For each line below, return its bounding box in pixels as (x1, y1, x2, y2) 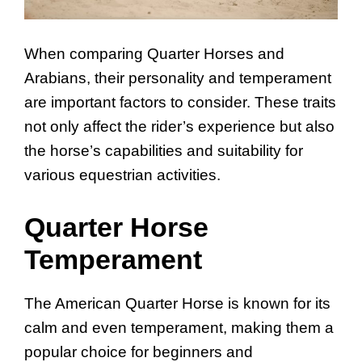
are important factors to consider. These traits (24, 94, 336, 112)
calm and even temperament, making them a (24, 318, 334, 336)
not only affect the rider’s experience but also (24, 118, 335, 136)
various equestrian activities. (24, 166, 221, 184)
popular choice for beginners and (24, 343, 253, 360)
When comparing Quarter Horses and (24, 45, 284, 63)
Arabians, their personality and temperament (24, 69, 331, 87)
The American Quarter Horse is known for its (24, 294, 330, 312)
